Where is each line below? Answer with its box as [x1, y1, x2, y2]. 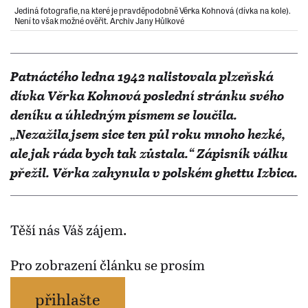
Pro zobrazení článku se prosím [10, 255, 205, 275]
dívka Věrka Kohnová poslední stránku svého [10, 86, 284, 105]
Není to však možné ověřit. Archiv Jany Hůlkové [14, 14, 184, 27]
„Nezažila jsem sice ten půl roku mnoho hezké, [10, 124, 285, 144]
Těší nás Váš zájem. [10, 220, 126, 240]
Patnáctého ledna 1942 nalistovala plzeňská [10, 67, 274, 86]
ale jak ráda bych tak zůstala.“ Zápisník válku [10, 144, 288, 163]
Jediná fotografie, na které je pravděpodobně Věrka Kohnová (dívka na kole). [14, 4, 291, 16]
